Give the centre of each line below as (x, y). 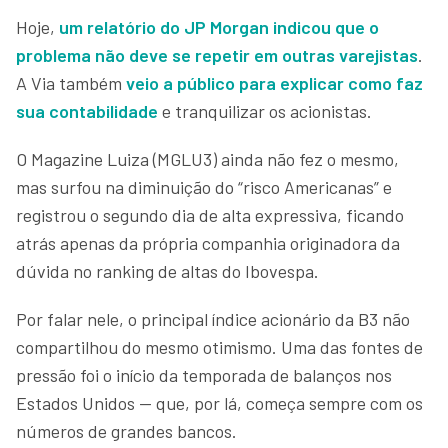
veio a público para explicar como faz (274, 82)
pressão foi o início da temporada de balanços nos (204, 374)
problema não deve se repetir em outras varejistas (217, 54)
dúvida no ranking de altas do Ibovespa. (167, 270)
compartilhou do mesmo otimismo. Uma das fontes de (219, 346)
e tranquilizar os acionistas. (265, 110)
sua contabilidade (87, 110)
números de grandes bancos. (126, 430)
